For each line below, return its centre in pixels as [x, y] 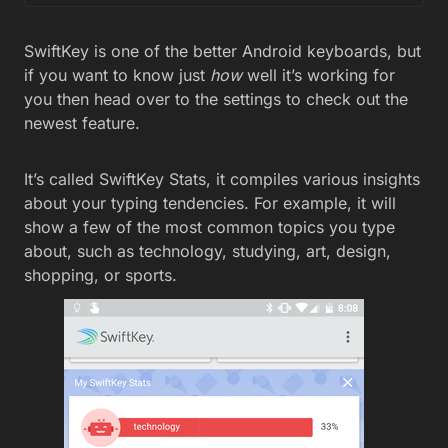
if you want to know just [117, 75]
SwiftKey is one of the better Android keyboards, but [222, 51]
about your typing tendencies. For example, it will [210, 203]
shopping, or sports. [100, 275]
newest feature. [82, 123]
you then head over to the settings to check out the [216, 99]
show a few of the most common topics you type [209, 227]
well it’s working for [318, 75]
